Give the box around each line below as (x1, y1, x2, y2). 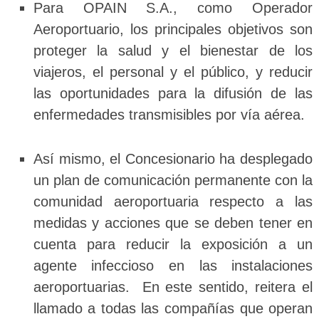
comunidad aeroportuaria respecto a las (33, 193, 313, 209)
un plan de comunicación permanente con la (33, 172, 313, 188)
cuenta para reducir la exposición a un (33, 236, 313, 252)
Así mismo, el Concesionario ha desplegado (33, 150, 313, 167)
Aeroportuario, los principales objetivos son (33, 21, 313, 38)
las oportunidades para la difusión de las (33, 85, 313, 102)
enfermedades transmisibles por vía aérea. (33, 107, 305, 123)
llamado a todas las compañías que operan (33, 300, 313, 316)
